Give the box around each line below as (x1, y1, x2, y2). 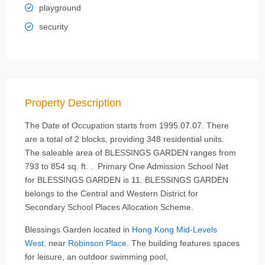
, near (44, 238, 68, 248)
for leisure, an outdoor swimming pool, (25, 252, 168, 261)
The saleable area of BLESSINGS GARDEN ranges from (25, 148, 236, 157)
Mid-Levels (176, 225, 217, 234)
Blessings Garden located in (25, 225, 132, 234)
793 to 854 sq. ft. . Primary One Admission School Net (25, 161, 228, 171)
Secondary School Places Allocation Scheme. (25, 202, 193, 212)
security (39, 22, 68, 31)
